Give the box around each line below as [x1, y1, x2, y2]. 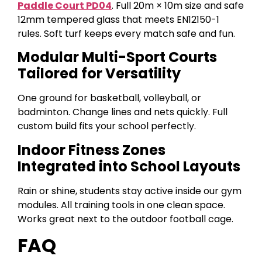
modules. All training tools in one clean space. [18, 198, 225, 212]
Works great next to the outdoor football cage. [18, 212, 233, 226]
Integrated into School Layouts [18, 156, 240, 176]
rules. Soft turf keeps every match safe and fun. [18, 26, 235, 40]
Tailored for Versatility [18, 64, 181, 84]
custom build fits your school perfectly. [18, 119, 196, 133]
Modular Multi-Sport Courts [18, 47, 217, 67]
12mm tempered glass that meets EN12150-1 [18, 12, 219, 26]
